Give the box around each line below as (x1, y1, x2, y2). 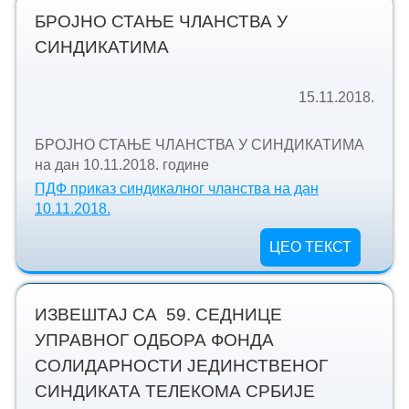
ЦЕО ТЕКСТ (269, 239, 352, 256)
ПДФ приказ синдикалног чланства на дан (34, 181, 319, 197)
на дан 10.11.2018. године (34, 156, 209, 173)
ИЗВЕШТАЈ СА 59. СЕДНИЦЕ (34, 305, 282, 325)
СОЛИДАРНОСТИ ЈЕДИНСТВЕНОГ (34, 356, 328, 376)
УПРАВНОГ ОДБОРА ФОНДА (34, 330, 274, 351)
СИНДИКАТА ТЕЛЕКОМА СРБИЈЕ (34, 382, 315, 402)
